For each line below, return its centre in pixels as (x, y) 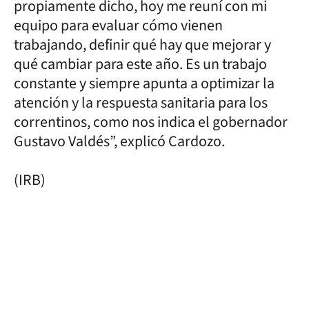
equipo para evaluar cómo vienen (118, 25)
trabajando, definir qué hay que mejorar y (142, 44)
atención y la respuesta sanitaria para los (141, 102)
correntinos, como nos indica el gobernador (151, 122)
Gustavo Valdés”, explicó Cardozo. (121, 141)
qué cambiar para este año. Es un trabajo (140, 64)
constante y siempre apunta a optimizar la (144, 83)
